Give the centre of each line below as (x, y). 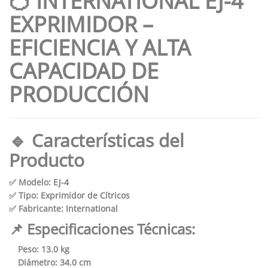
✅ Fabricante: (36, 208)
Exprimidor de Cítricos (85, 195)
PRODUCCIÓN (79, 94)
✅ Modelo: (30, 182)
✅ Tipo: (24, 195)
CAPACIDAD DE (84, 71)
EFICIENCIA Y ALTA (100, 47)
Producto (47, 160)
